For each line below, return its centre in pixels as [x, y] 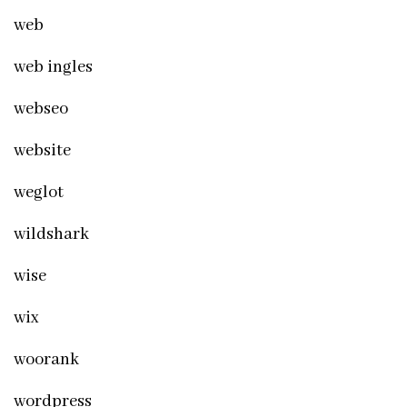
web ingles [53, 67]
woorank [46, 359]
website [42, 150]
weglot [39, 192]
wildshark [51, 234]
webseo [41, 109]
